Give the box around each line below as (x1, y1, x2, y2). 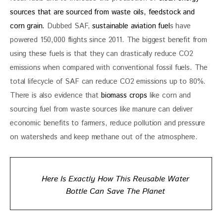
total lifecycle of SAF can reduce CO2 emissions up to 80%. (10, 76, 209, 87)
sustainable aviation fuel (92, 21, 170, 32)
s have (169, 21, 193, 32)
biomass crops (101, 90, 147, 101)
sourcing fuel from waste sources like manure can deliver (10, 104, 195, 115)
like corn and (147, 90, 193, 101)
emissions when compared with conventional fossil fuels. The (10, 62, 211, 73)
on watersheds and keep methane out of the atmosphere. (10, 132, 200, 143)
